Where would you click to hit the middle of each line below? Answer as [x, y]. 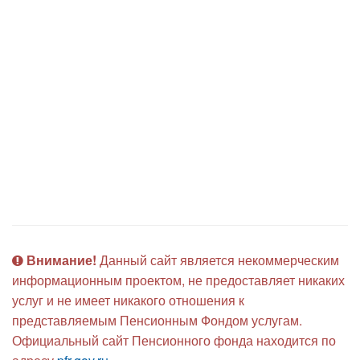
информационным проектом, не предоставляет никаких [178, 280]
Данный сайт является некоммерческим [218, 260]
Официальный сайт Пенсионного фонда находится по [174, 341]
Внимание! [61, 260]
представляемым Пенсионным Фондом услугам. [157, 321]
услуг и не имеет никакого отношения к [128, 301]
